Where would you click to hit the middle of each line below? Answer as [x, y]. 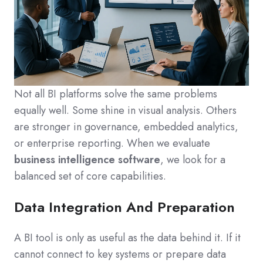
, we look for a [193, 160]
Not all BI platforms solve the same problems [116, 94]
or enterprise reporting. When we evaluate [112, 144]
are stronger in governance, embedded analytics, [126, 127]
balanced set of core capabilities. [90, 176]
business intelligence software [87, 160]
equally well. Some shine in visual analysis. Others [125, 111]
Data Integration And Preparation [124, 207]
